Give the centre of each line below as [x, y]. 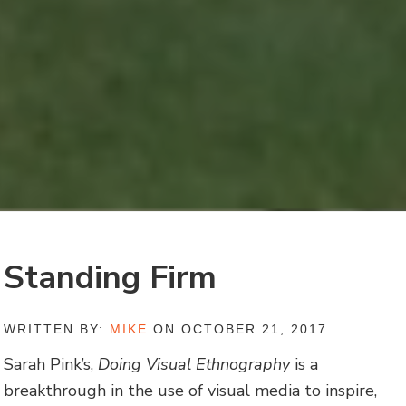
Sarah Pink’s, [51, 364]
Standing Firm [111, 278]
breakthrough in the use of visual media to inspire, [191, 391]
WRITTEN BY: [57, 329]
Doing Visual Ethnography [197, 364]
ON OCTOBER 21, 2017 [238, 329]
